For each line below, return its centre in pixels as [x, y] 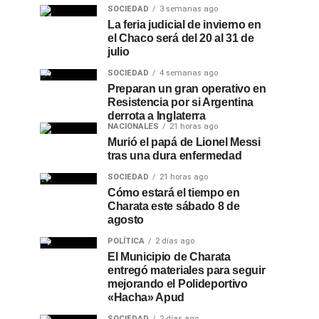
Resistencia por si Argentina [181, 102]
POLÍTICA [126, 241]
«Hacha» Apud [146, 297]
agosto [126, 220]
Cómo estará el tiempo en [174, 193]
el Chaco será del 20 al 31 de [181, 38]
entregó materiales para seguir [187, 270]
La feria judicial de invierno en [184, 25]
